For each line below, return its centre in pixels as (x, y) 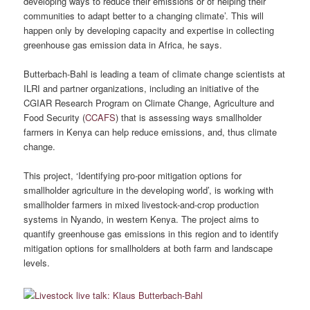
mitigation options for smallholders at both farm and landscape (148, 248)
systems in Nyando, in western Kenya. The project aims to (142, 219)
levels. (37, 263)
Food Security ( (55, 117)
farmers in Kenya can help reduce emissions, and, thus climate (151, 132)
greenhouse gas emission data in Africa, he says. (123, 44)
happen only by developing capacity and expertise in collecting (149, 30)
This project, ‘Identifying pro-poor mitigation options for (133, 176)
